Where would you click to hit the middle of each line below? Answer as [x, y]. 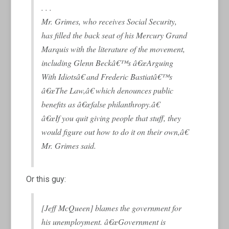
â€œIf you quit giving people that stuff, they [111, 118]
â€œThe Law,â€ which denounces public [108, 90]
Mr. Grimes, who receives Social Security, [109, 21]
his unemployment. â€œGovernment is [104, 221]
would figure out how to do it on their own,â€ [115, 131]
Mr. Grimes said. [69, 145]
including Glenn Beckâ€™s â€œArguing [108, 62]
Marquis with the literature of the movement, [113, 49]
